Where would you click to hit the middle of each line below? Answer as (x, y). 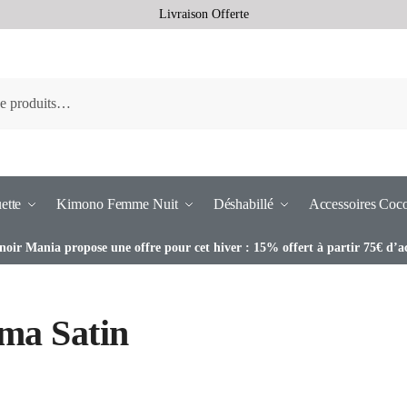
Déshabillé (243, 204)
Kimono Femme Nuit (117, 204)
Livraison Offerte (203, 14)
